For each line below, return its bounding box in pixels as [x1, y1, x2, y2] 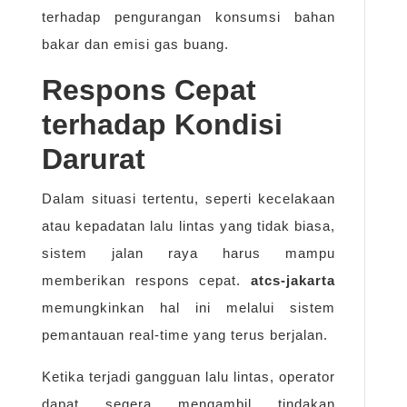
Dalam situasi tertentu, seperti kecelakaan [42, 191, 335, 207]
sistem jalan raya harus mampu [42, 245, 335, 262]
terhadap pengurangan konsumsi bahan [42, 9, 335, 25]
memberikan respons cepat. [42, 273, 251, 289]
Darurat [42, 143, 145, 176]
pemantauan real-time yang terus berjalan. [42, 327, 328, 343]
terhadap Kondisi [42, 108, 283, 142]
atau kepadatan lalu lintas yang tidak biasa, [42, 218, 335, 234]
